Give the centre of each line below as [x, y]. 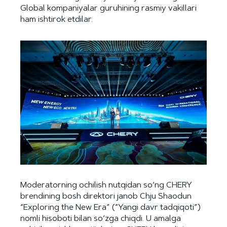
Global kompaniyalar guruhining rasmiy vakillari [108, 9]
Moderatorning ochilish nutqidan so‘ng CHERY [106, 186]
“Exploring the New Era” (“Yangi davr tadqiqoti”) [110, 208]
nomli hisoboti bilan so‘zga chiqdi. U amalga [101, 219]
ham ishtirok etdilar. [56, 20]
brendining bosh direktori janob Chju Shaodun [106, 197]
